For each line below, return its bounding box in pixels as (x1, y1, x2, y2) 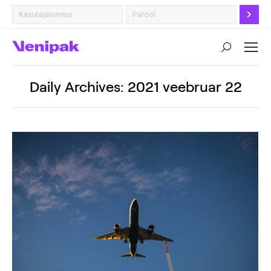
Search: (221, 44, 253, 56)
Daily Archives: (29, 77, 128, 95)
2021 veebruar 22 (127, 77, 242, 95)
